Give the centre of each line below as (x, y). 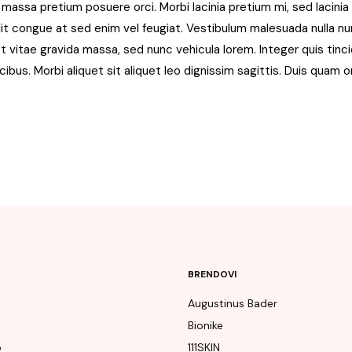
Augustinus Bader (233, 303)
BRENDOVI (212, 274)
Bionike (205, 325)
